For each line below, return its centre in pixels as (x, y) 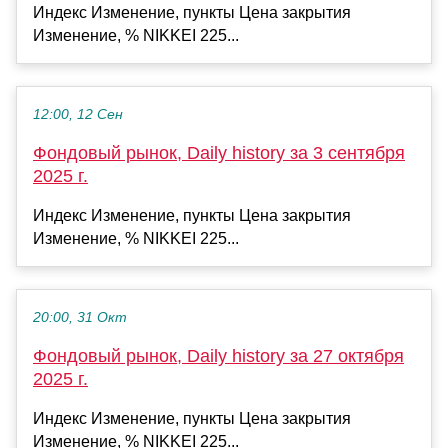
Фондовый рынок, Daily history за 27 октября (218, 356)
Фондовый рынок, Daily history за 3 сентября (219, 153)
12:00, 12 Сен (78, 115)
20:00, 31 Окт (80, 318)
